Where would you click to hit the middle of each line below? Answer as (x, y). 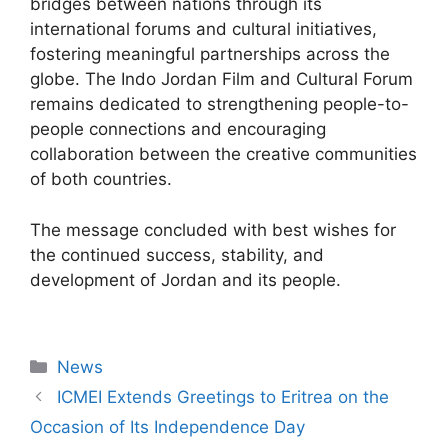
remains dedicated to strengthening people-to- (219, 104)
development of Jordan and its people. (185, 279)
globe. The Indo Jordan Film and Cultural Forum (221, 79)
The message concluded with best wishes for (213, 229)
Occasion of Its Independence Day (167, 427)
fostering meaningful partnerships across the (210, 54)
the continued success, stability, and (177, 254)
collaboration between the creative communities (223, 154)
